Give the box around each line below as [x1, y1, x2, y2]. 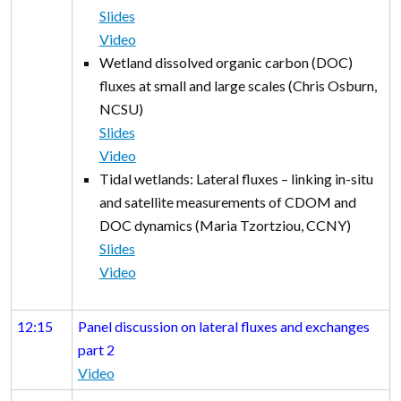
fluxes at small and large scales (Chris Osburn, [98, 77, 377, 95]
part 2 [77, 341, 115, 359]
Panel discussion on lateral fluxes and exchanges [77, 318, 370, 336]
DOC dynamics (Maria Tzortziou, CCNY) [98, 217, 359, 235]
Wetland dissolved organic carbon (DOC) [98, 54, 353, 72]
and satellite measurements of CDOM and [98, 193, 356, 211]
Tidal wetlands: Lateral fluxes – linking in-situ [98, 170, 373, 188]
